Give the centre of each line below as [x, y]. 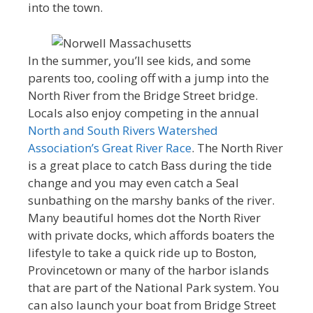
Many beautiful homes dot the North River [144, 217]
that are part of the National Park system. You [154, 287]
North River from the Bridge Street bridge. [143, 95]
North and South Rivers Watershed [123, 130]
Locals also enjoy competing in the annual [144, 112]
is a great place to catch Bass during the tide [150, 165]
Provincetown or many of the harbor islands [148, 270]
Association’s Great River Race [110, 147]
